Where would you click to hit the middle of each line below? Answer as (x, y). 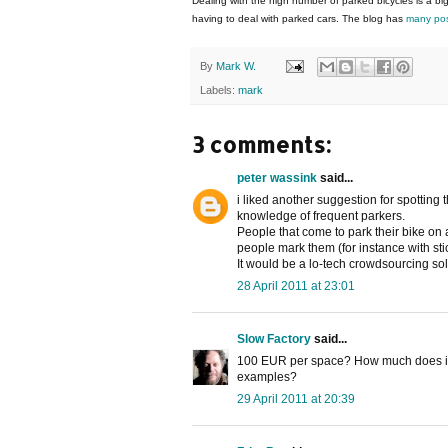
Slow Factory (274, 339)
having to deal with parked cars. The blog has (299, 18)
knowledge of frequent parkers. (321, 216)
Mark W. (236, 65)
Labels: (219, 90)
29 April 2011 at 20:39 (296, 399)
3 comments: (261, 144)
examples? (267, 377)
